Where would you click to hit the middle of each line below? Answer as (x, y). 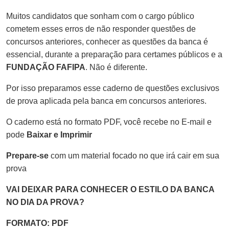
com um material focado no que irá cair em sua (134, 155)
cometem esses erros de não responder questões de (101, 29)
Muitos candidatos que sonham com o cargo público (100, 16)
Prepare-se (27, 155)
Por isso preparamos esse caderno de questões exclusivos (113, 88)
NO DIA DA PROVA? (45, 202)
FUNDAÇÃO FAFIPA (46, 67)
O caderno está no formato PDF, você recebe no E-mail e (109, 122)
